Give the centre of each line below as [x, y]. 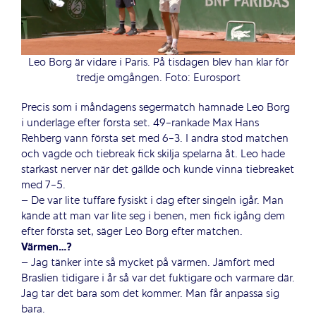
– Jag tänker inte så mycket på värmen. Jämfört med [147, 263]
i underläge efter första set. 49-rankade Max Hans [140, 124]
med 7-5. [43, 186]
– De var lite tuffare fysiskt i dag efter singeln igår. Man [152, 201]
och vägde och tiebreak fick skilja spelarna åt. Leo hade [153, 155]
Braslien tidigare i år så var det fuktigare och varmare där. [158, 279]
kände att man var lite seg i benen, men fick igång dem [153, 217]
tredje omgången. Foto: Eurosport [158, 79]
